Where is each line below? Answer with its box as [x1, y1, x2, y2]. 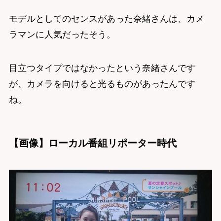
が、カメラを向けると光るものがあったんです [8, 79, 195, 89]
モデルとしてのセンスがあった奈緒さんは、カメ [8, 14, 204, 24]
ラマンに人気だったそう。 [8, 30, 115, 40]
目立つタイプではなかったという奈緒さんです [8, 63, 195, 74]
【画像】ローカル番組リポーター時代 [8, 138, 177, 149]
